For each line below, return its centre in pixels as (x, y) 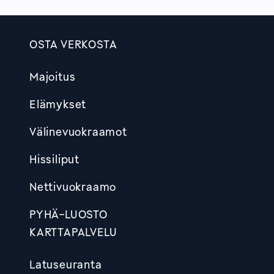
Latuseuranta (66, 264)
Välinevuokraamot (78, 131)
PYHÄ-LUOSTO (68, 214)
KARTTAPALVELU (73, 231)
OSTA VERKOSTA (73, 44)
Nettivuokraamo (73, 186)
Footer (53, 62)
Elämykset (58, 104)
